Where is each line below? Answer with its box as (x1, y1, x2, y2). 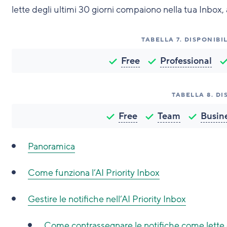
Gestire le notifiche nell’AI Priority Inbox (27, 193, 186, 205)
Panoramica (27, 140, 75, 153)
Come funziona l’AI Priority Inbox (27, 167, 160, 179)
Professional (160, 55, 212, 67)
